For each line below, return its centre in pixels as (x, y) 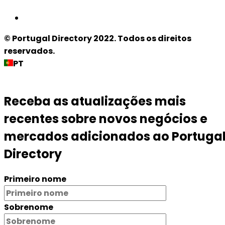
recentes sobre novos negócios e (106, 119)
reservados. (29, 51)
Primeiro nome (35, 179)
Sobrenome (29, 207)
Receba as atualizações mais (95, 101)
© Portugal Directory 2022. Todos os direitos (98, 39)
